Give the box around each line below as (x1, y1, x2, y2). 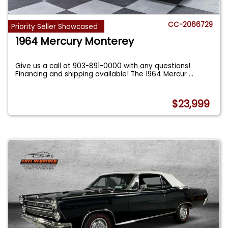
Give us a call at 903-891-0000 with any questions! (15, 61, 191, 71)
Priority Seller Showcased (11, 21, 98, 32)
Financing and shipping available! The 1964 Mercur (15, 69, 189, 79)
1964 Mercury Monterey (15, 34, 134, 48)
